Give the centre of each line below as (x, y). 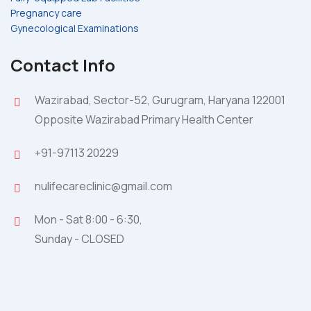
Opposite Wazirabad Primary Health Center (144, 120)
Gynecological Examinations (75, 28)
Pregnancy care (46, 13)
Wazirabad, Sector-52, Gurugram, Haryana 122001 (160, 100)
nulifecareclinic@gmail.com (103, 186)
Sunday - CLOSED (79, 239)
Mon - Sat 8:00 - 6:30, (89, 220)
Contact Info (63, 65)
